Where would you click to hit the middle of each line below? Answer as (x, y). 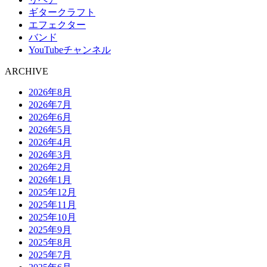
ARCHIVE (27, 72)
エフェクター (57, 25)
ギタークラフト (62, 13)
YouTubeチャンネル (70, 50)
